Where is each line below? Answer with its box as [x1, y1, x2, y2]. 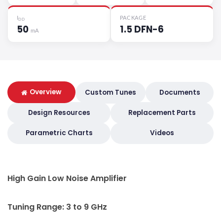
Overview [30, 87, 62, 97]
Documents [159, 88, 200, 98]
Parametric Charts [25, 128, 93, 138]
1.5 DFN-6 [119, 23, 164, 36]
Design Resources [28, 108, 90, 118]
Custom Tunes [85, 88, 136, 98]
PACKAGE [119, 14, 147, 21]
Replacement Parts [128, 108, 196, 118]
